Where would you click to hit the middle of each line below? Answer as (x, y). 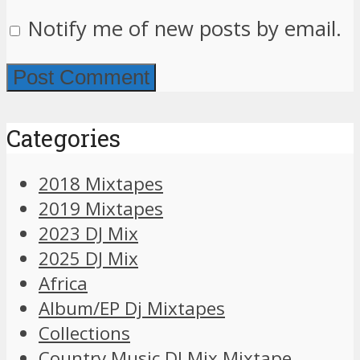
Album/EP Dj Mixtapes (132, 308)
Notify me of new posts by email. (185, 28)
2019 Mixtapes (101, 208)
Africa (63, 283)
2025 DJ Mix (88, 258)
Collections (84, 333)
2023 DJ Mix (88, 233)
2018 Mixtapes (101, 183)
